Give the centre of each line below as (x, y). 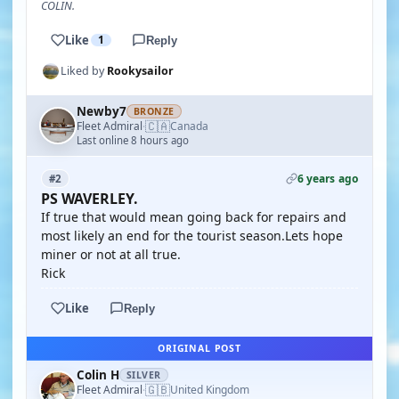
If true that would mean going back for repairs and (194, 217)
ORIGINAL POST (199, 348)
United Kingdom (210, 390)
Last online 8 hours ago (133, 140)
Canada (189, 126)
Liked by (84, 71)
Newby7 (102, 111)
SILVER (144, 375)
